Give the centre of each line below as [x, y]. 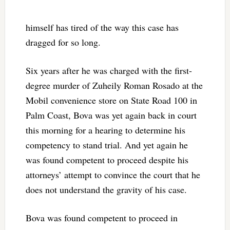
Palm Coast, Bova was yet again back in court [111, 115]
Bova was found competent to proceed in [101, 217]
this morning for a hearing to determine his [105, 130]
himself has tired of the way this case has [102, 27]
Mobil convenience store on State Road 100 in [111, 100]
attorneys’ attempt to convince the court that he [113, 174]
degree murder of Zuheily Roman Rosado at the [114, 85]
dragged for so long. [63, 42]
